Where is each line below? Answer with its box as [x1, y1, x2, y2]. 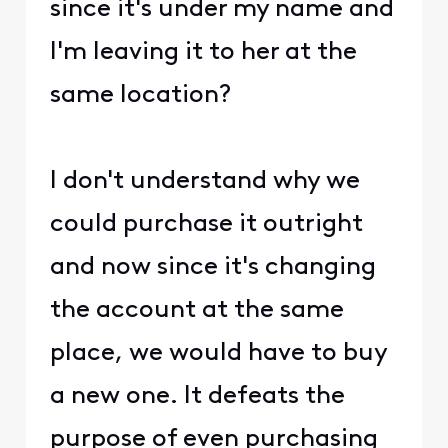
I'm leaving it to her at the [49, 39, 357, 65]
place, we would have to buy [49, 340, 387, 366]
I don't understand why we [49, 168, 360, 194]
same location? [49, 82, 232, 108]
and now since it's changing [49, 254, 376, 280]
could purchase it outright [49, 211, 363, 237]
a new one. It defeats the [49, 383, 345, 409]
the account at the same [49, 297, 344, 323]
